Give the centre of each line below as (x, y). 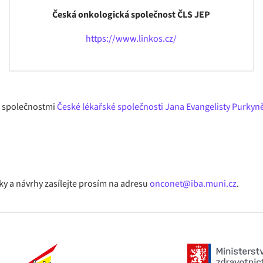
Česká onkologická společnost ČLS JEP (131, 15)
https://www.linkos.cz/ (131, 39)
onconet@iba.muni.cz (193, 184)
